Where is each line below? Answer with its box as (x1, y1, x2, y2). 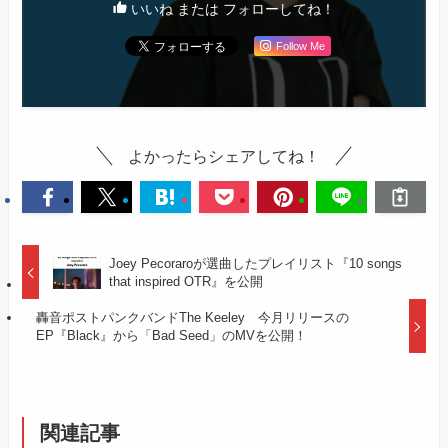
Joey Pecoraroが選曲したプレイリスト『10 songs (108, 255, 402, 271)
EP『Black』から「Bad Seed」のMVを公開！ (35, 327, 307, 343)
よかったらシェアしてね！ (128, 146, 320, 165)
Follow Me (276, 39, 325, 52)
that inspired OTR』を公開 (108, 273, 263, 289)
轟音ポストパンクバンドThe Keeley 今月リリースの (35, 309, 349, 325)
